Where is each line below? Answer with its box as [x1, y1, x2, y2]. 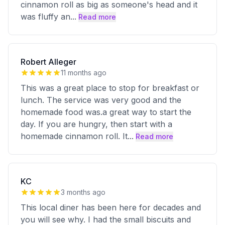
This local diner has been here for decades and [21, 202, 201, 212]
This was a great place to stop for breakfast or [21, 83, 199, 93]
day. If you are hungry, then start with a [21, 119, 172, 129]
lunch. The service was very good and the [21, 95, 181, 105]
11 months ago [61, 68, 106, 77]
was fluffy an [21, 12, 70, 22]
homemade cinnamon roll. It [21, 131, 128, 141]
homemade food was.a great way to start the [21, 107, 191, 117]
